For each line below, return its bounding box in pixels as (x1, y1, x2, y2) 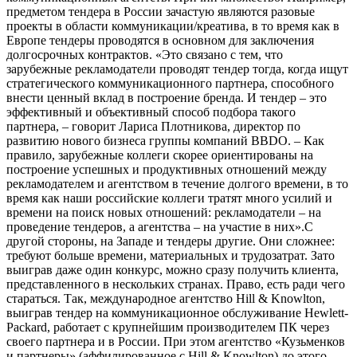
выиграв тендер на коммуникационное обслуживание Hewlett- (6, 305, 348, 320)
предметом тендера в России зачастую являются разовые (6, 4, 315, 18)
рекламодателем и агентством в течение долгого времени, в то (6, 176, 348, 190)
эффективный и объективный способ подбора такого (6, 104, 296, 119)
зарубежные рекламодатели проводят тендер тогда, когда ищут (6, 61, 348, 76)
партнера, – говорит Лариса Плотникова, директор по (6, 119, 300, 133)
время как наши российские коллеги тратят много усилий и (6, 190, 332, 205)
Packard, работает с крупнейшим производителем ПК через (6, 320, 329, 334)
